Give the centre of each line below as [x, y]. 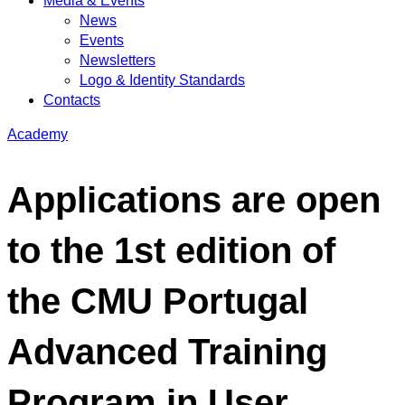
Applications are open [194, 200]
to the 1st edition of [171, 251]
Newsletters [118, 60]
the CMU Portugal [158, 301]
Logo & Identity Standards [162, 80]
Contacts [72, 100]
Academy [38, 134]
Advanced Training [167, 352]
